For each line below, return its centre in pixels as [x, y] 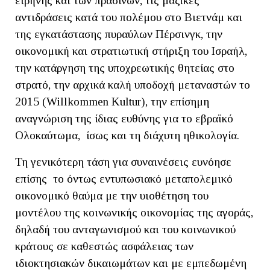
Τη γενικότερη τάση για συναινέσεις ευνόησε [123, 162]
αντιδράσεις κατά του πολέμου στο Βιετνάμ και [129, 17]
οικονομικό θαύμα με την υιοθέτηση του [112, 195]
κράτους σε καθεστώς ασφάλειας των [104, 246]
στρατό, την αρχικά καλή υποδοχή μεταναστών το [133, 84]
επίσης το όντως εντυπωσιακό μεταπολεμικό [124, 178]
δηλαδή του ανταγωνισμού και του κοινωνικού [125, 229]
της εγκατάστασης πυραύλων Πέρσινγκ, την [119, 34]
